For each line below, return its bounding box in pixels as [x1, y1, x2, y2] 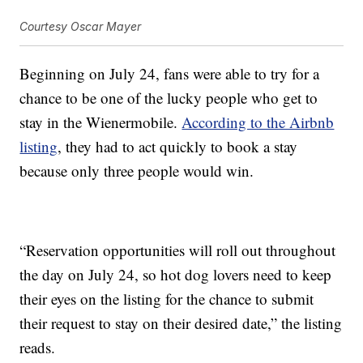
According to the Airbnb [181, 111, 335, 132]
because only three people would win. [19, 160, 254, 181]
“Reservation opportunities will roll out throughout [19, 239, 336, 260]
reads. [19, 336, 56, 357]
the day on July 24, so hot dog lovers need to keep [19, 263, 332, 284]
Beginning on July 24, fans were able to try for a [19, 62, 320, 83]
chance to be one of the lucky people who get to [19, 87, 318, 108]
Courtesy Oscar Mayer [19, 19, 142, 33]
